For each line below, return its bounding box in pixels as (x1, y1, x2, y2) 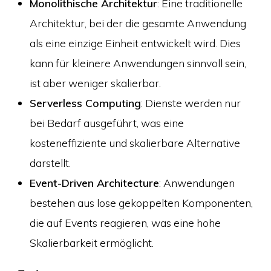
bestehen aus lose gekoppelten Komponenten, (29, 196, 253, 210)
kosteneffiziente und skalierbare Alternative (29, 136, 240, 150)
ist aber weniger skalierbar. (29, 76, 161, 90)
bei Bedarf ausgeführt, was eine (29, 116, 184, 130)
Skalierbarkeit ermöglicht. (29, 236, 154, 250)
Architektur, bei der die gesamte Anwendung (29, 16, 246, 30)
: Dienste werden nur (140, 96, 241, 110)
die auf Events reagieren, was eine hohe (29, 216, 221, 230)
